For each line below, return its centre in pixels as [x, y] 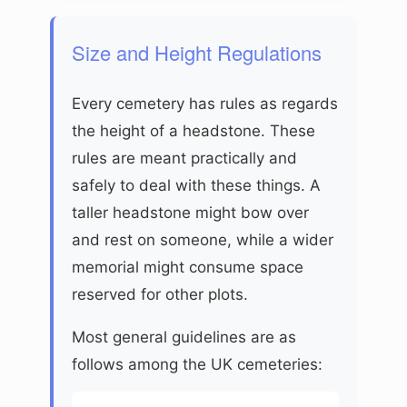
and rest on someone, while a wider [203, 239]
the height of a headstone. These [194, 130]
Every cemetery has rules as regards [205, 103]
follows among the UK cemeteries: [197, 364]
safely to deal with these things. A [196, 185]
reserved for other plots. [160, 294]
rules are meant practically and [184, 158]
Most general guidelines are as [184, 337]
